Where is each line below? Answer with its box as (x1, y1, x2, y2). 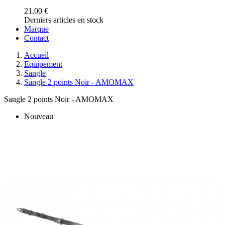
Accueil (24, 50, 49, 59)
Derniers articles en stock (24, 15, 103, 24)
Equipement (24, 59, 62, 68)
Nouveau (24, 111, 53, 121)
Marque (24, 24, 49, 33)
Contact (24, 33, 49, 42)
